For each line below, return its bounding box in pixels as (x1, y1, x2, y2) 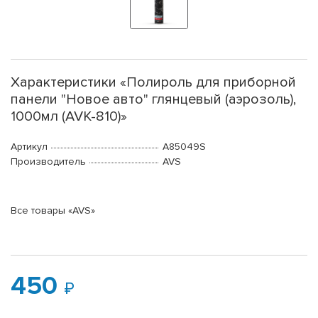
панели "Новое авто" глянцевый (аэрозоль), (11, 91, 296, 109)
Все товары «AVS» (11, 204, 95, 217)
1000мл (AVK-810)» (11, 108, 127, 126)
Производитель (11, 155, 86, 168)
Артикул (11, 141, 48, 153)
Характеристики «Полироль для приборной (11, 74, 296, 92)
